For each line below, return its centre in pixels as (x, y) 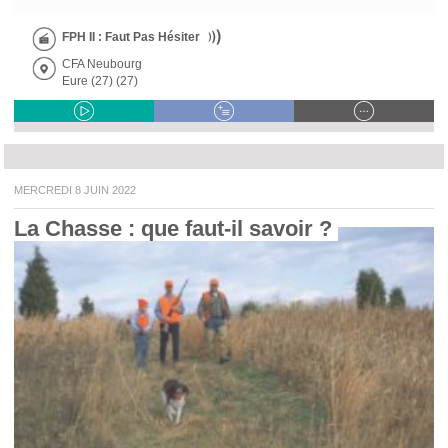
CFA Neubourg (102, 63)
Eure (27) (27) (100, 80)
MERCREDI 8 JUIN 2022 (79, 189)
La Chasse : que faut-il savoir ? (176, 228)
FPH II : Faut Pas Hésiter (131, 36)
